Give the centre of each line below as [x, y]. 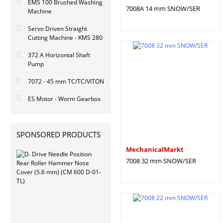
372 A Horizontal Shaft [59, 55]
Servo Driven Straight [57, 29]
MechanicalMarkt [155, 149]
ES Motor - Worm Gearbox [64, 99]
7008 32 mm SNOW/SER [161, 161]
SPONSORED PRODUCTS [58, 134]
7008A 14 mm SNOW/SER [163, 8]
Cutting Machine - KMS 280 [65, 38]
